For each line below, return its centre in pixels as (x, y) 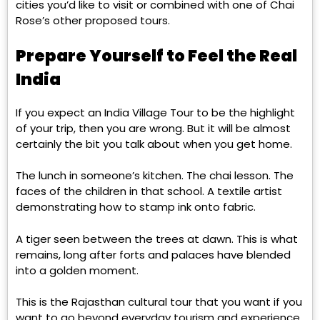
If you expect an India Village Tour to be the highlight (155, 112)
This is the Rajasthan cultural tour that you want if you (159, 302)
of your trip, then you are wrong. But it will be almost (153, 128)
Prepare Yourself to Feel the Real (156, 56)
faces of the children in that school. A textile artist (149, 191)
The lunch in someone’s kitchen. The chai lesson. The (155, 176)
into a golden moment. (77, 270)
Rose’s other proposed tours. (93, 20)
